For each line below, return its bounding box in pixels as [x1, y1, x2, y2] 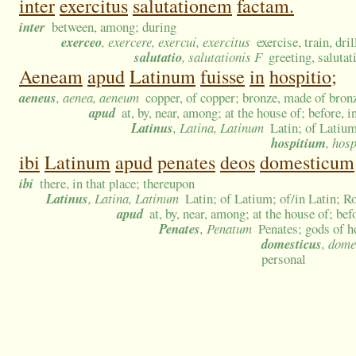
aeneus [19, 88, 56, 107]
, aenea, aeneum [56, 88, 139, 107]
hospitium [271, 133, 326, 153]
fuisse [200, 64, 245, 90]
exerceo [61, 33, 102, 52]
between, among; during [52, 17, 177, 37]
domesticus [261, 234, 322, 253]
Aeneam [19, 64, 83, 90]
